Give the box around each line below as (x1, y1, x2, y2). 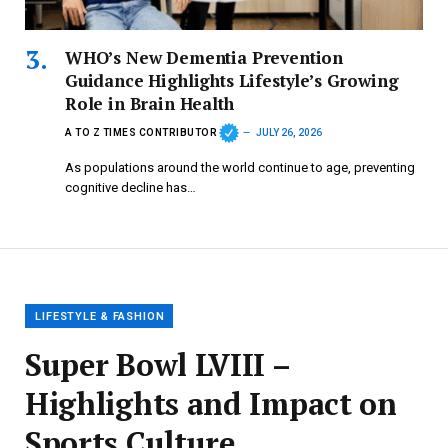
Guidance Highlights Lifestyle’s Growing (65, 68, 399, 92)
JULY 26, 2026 (256, 127, 322, 139)
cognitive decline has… (65, 179, 196, 195)
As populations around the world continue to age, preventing (65, 159, 415, 175)
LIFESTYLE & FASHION (35, 309, 165, 323)
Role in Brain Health (65, 91, 234, 115)
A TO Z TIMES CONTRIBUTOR (65, 127, 217, 139)
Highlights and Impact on (25, 382, 397, 424)
